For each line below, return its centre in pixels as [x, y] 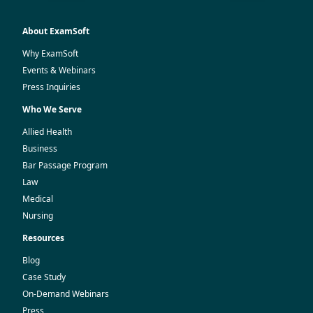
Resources [43, 238]
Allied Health [47, 131]
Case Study [44, 277]
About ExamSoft [56, 31]
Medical [38, 198]
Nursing [38, 215]
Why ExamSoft [50, 53]
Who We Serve [52, 109]
